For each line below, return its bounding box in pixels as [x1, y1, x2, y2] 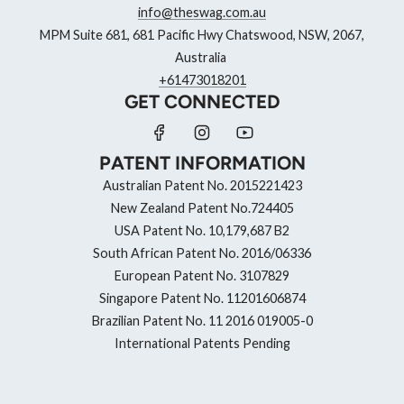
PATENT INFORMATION [98, 151, 306, 174]
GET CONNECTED [124, 89, 280, 113]
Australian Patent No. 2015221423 [102, 177, 302, 193]
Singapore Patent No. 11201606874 [98, 289, 306, 306]
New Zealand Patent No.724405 [110, 199, 294, 216]
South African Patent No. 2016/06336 [93, 244, 311, 261]
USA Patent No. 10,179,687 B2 [115, 222, 289, 238]
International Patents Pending [114, 335, 290, 351]
